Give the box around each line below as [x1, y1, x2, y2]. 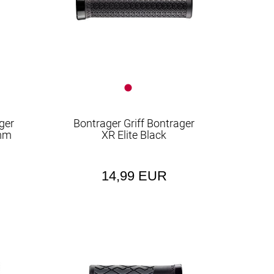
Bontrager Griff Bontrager [73, 117, 195, 130]
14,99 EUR [101, 168, 167, 183]
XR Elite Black [102, 128, 167, 141]
